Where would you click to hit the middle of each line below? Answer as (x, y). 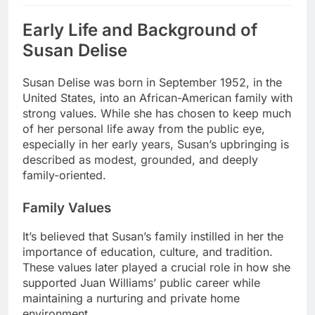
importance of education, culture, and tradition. (148, 252)
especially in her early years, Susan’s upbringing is (156, 144)
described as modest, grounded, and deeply (140, 159)
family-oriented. (64, 175)
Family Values (67, 207)
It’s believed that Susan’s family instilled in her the (153, 237)
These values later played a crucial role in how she (156, 268)
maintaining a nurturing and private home (131, 298)
